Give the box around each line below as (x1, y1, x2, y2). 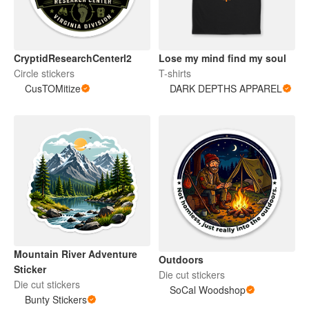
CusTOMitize (25, 81, 81, 95)
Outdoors (159, 252, 203, 266)
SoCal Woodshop (170, 282, 246, 297)
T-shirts (159, 66, 191, 80)
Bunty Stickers (25, 292, 87, 307)
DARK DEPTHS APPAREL (170, 81, 282, 95)
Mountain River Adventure (14, 247, 137, 261)
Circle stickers (14, 66, 74, 80)
